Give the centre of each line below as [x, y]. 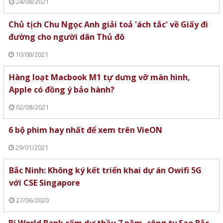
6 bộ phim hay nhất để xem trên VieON [85, 130]
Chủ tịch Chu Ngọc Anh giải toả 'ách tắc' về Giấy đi [108, 24]
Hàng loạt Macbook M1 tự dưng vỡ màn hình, [99, 77]
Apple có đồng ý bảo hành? [61, 89]
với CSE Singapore [44, 182]
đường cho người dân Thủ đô [66, 37]
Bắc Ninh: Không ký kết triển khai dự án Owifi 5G [105, 170]
